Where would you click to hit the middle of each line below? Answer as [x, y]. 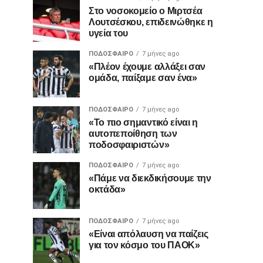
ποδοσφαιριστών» [129, 145]
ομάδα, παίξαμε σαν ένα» [143, 78]
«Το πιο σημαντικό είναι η [143, 122]
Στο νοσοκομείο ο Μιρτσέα [146, 11]
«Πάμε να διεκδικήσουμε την [150, 178]
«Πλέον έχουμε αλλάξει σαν [147, 67]
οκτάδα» [107, 189]
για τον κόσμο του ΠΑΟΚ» [144, 245]
